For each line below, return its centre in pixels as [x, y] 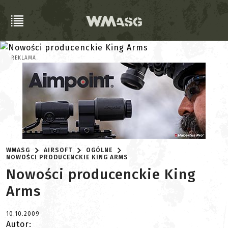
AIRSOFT [58, 150]
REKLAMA [24, 58]
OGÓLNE [99, 150]
